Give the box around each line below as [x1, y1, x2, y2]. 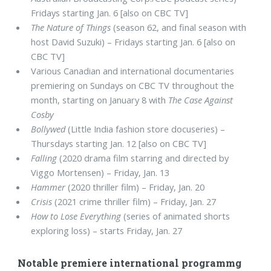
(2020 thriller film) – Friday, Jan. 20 [65, 181, 205, 194]
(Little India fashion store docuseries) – [65, 123, 226, 135]
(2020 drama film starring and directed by [57, 152, 229, 165]
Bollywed [31, 123, 66, 135]
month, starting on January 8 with [31, 94, 169, 106]
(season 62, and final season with [111, 21, 247, 34]
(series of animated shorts [121, 210, 230, 223]
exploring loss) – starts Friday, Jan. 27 [31, 224, 183, 237]
